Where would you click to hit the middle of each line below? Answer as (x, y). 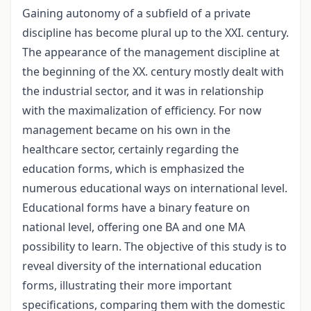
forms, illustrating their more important (127, 285)
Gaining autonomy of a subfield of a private (136, 13)
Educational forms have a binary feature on (136, 207)
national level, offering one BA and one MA (134, 227)
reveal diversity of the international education (142, 266)
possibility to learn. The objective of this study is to (154, 246)
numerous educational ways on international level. (155, 188)
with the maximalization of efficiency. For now (142, 110)
